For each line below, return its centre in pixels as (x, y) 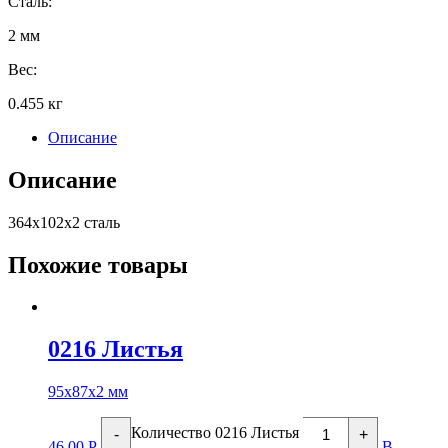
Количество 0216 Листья (215, 433)
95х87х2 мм (88, 392)
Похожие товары (98, 264)
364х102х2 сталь (64, 222)
